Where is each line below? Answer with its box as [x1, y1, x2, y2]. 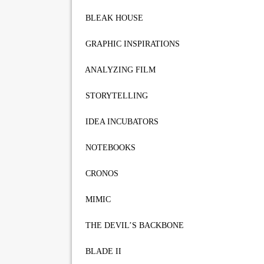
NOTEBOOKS [81, 143, 136, 152]
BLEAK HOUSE [81, 14, 143, 22]
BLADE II [81, 247, 121, 256]
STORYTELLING [81, 91, 148, 100]
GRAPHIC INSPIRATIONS [81, 39, 180, 48]
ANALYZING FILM [81, 65, 156, 74]
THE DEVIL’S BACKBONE [81, 221, 184, 230]
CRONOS [81, 169, 118, 178]
